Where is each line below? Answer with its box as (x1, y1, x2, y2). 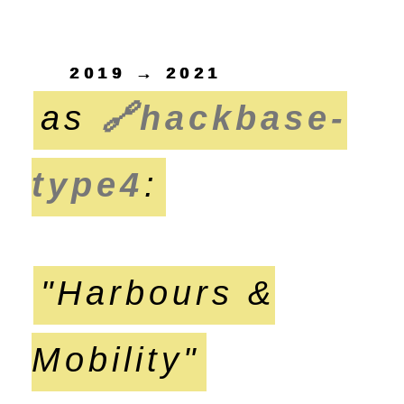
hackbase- (140, 98, 348, 137)
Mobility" (32, 340, 200, 379)
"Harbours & (41, 273, 276, 312)
